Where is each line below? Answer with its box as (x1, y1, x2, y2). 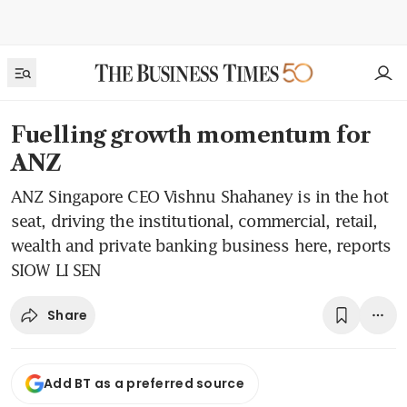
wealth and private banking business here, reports (11, 235, 391, 255)
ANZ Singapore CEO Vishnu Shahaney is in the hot (11, 186, 388, 206)
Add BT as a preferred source (44, 374, 244, 393)
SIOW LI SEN (11, 260, 102, 280)
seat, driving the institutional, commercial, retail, (11, 211, 378, 231)
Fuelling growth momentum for (11, 122, 372, 148)
